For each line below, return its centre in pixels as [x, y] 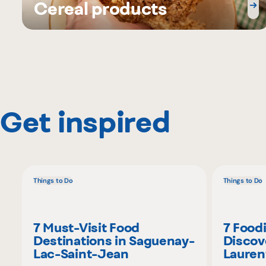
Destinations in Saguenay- [114, 241]
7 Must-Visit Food [86, 228]
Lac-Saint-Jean [81, 254]
